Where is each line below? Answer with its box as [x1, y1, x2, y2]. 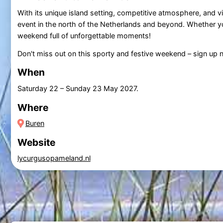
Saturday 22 [17, 84, 58, 93]
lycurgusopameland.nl [17, 154, 91, 163]
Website [17, 136, 55, 148]
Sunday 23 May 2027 [65, 84, 136, 93]
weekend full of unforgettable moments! [17, 31, 151, 40]
